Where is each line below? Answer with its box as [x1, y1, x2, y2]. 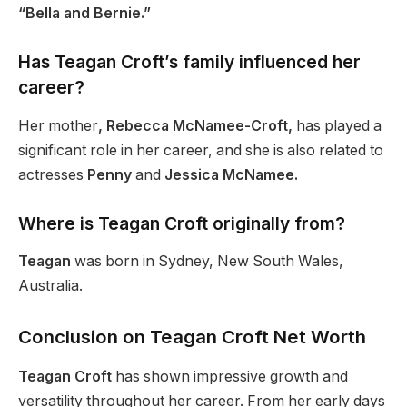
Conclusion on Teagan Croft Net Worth [18, 324, 366, 348]
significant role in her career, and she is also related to [18, 141, 383, 159]
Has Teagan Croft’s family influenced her [18, 51, 361, 74]
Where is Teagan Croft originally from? [18, 212, 345, 234]
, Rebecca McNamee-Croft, [98, 116, 293, 134]
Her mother [18, 116, 98, 134]
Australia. [18, 277, 83, 295]
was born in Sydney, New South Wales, [71, 253, 343, 271]
